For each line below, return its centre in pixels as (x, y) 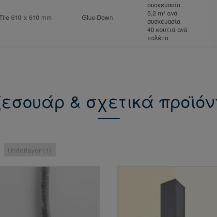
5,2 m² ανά (162, 13)
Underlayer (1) (30, 150)
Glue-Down (97, 17)
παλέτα (158, 38)
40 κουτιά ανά (167, 30)
